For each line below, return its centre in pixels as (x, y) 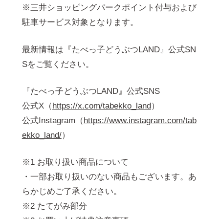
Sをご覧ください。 (58, 64)
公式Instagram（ (53, 120)
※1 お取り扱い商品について (75, 162)
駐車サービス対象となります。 (80, 22)
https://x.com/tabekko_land (101, 106)
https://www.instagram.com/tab (140, 120)
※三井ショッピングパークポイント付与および (109, 8)
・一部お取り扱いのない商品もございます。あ (109, 176)
